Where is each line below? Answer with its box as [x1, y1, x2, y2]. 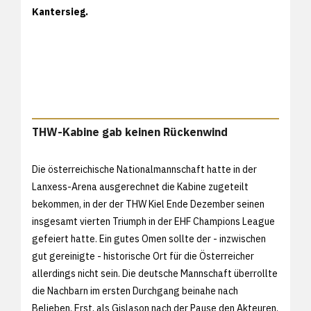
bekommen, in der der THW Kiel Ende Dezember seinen [32, 197, 264, 210]
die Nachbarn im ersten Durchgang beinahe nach [32, 284, 238, 297]
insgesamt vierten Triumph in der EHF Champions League [32, 215, 275, 228]
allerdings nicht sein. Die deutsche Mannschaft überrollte [32, 267, 278, 280]
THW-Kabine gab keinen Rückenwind [32, 124, 228, 139]
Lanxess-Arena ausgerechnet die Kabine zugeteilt [32, 180, 249, 193]
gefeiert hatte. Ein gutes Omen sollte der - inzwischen [32, 232, 266, 245]
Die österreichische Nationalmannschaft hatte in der [32, 162, 257, 176]
